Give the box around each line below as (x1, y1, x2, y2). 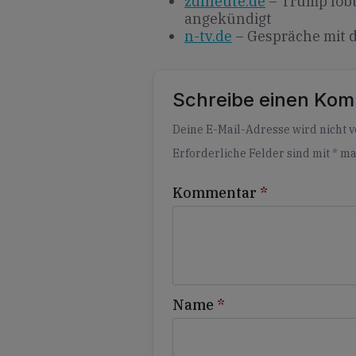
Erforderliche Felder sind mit (172, 146, 332, 161)
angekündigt (184, 10, 272, 29)
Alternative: (172, 112, 253, 131)
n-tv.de (184, 27, 232, 46)
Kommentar (172, 184, 257, 203)
